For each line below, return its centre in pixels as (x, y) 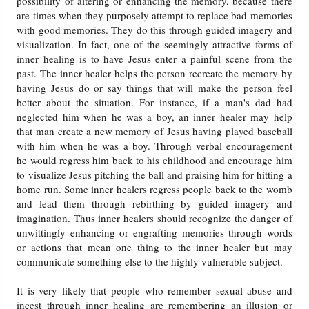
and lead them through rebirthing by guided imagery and (154, 204)
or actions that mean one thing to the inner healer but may (154, 247)
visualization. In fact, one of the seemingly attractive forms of (154, 44)
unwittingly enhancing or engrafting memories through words (154, 233)
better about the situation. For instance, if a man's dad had (154, 102)
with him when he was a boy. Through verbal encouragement (154, 146)
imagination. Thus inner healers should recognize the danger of (154, 218)
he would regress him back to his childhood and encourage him (154, 160)
